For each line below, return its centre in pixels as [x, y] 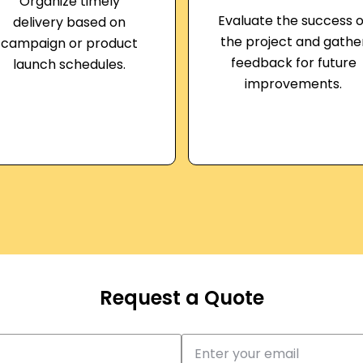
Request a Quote [181, 298]
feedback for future [293, 63]
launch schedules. [70, 64]
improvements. [294, 84]
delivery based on [70, 22]
